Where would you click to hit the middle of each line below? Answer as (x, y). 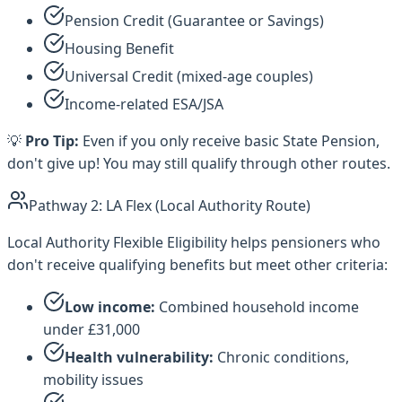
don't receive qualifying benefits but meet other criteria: (197, 265)
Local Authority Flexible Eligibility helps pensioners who (194, 243)
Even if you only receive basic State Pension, (229, 141)
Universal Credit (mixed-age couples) (189, 77)
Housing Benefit (119, 49)
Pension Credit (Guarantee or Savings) (194, 21)
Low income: (110, 307)
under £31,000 (92, 330)
